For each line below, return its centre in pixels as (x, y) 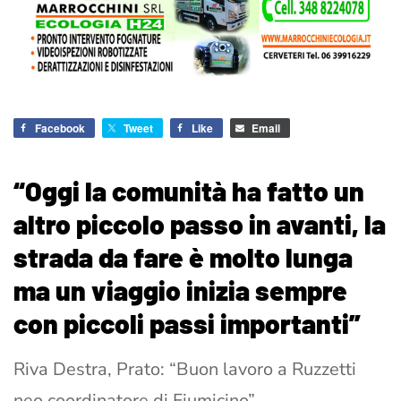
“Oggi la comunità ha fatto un (189, 191)
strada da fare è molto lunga (183, 257)
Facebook (60, 128)
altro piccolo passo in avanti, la (200, 224)
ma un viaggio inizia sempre (180, 290)
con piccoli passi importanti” (187, 324)
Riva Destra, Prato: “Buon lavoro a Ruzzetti (185, 370)
